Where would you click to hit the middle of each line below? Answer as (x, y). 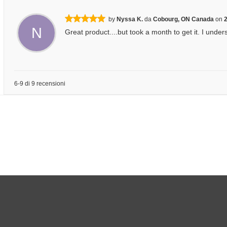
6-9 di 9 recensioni (40, 84)
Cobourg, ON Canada (183, 19)
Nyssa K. (130, 19)
